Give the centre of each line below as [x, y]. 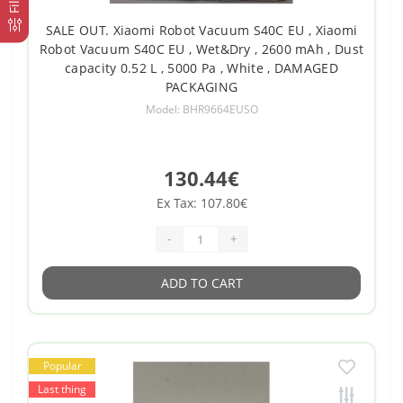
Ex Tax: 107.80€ [201, 202]
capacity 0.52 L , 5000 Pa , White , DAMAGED [201, 67]
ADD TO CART [201, 282]
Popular [62, 365]
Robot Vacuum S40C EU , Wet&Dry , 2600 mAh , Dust [201, 49]
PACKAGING [201, 86]
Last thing [62, 389]
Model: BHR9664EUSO [201, 109]
